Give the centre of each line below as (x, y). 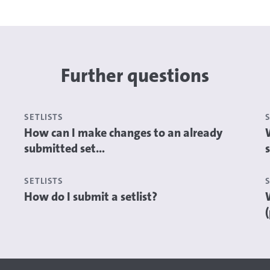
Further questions (135, 76)
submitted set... (64, 148)
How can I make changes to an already (123, 133)
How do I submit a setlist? (90, 196)
